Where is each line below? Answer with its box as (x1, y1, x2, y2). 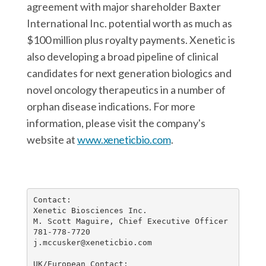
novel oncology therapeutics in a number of (27, 83, 226, 96)
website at (27, 133, 77, 146)
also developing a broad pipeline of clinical (27, 50, 218, 63)
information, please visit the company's (27, 116, 205, 129)
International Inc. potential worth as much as (27, 17, 232, 30)
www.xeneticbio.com (77, 133, 171, 146)
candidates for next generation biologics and (27, 66, 232, 80)
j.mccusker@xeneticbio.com (33, 237, 152, 247)
